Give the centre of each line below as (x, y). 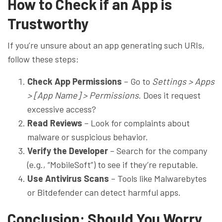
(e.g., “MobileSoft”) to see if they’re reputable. (113, 164)
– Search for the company (158, 150)
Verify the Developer (68, 150)
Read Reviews (55, 123)
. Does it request (170, 95)
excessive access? (62, 109)
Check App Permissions (75, 81)
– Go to (137, 81)
